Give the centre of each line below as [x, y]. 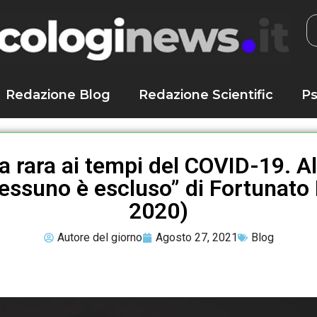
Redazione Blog [58, 95]
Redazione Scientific [206, 95]
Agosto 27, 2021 [196, 237]
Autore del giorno [99, 237]
